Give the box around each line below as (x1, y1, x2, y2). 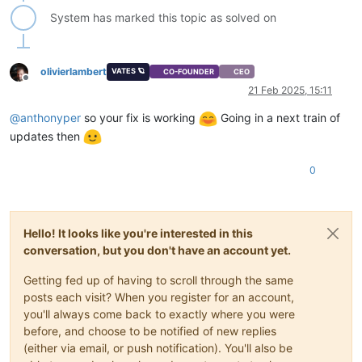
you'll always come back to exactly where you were (23, 307, 295, 322)
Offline (25, 78, 55, 90)
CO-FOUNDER (163, 67, 215, 77)
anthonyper (20, 110, 81, 124)
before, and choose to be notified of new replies (23, 324, 276, 339)
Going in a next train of (217, 110, 340, 124)
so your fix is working (81, 110, 199, 124)
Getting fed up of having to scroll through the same (23, 273, 293, 288)
